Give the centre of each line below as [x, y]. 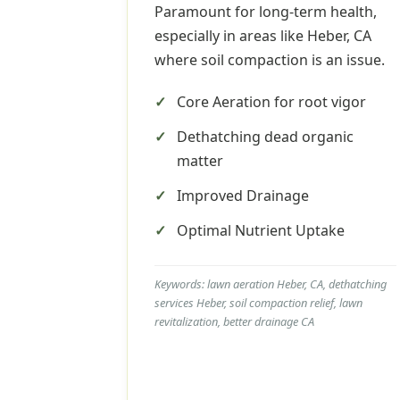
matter [200, 161]
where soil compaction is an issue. [270, 60]
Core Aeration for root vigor [271, 102]
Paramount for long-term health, [266, 12]
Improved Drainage [243, 196]
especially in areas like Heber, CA [263, 36]
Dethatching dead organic [265, 137]
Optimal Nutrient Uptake [261, 230]
